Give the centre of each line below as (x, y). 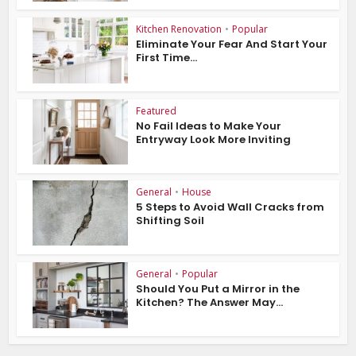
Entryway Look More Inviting (214, 139)
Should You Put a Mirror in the (218, 289)
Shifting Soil (170, 221)
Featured (157, 110)
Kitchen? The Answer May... (210, 303)
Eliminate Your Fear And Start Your (232, 44)
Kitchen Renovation (179, 29)
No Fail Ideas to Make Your (209, 126)
